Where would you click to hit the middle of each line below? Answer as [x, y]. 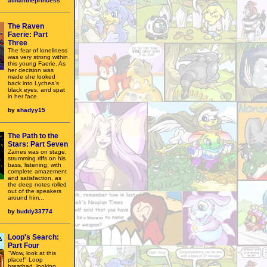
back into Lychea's [33, 83]
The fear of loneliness [38, 50]
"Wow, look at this [32, 253]
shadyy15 [31, 110]
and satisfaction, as [35, 178]
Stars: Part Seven [38, 144]
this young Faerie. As [37, 63]
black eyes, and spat [36, 90]
